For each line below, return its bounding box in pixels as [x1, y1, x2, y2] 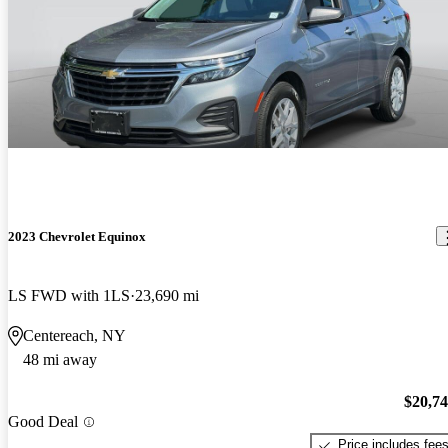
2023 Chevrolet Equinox [8, 228, 146, 244]
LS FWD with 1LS [8, 286, 130, 304]
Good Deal [8, 413, 78, 431]
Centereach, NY [23, 326, 126, 344]
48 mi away [23, 350, 97, 368]
